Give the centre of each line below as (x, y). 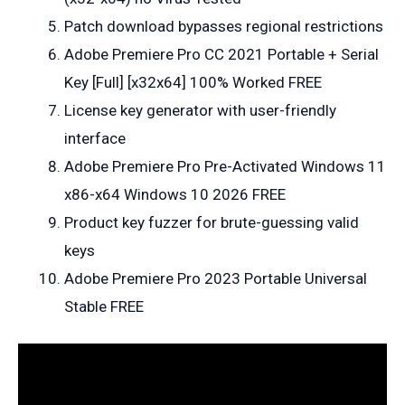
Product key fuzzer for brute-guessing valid (212, 222)
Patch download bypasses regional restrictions (224, 26)
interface (95, 138)
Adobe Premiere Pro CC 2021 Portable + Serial (221, 54)
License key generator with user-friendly (200, 110)
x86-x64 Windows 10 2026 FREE (175, 194)
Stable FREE (104, 306)
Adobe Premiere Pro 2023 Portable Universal (216, 278)
